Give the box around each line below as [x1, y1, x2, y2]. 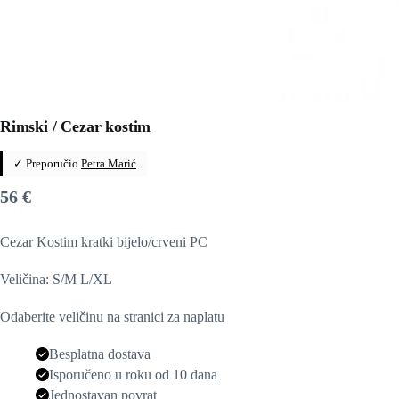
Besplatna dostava [49, 346, 151, 362]
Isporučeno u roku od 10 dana [49, 366, 217, 382]
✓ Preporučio [13, 156, 81, 170]
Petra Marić [81, 156, 136, 170]
